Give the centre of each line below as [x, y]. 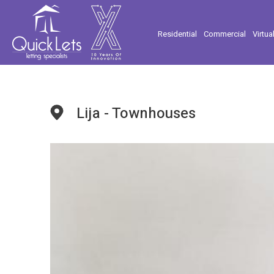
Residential [177, 34]
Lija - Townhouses [136, 113]
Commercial [225, 34]
